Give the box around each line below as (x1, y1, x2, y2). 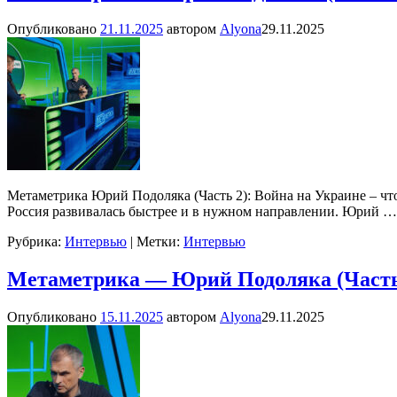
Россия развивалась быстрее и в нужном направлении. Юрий (7, 203, 383, 219)
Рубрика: (7, 233, 61, 249)
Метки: (136, 233, 180, 249)
